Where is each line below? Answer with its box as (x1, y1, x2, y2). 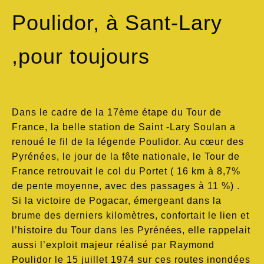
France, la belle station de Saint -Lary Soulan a (12, 121, 236, 132)
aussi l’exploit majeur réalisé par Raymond (12, 239, 214, 250)
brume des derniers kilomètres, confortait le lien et (12, 210, 249, 220)
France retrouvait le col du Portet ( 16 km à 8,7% (12, 166, 240, 176)
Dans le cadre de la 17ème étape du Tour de (12, 107, 222, 117)
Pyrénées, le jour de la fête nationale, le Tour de (12, 151, 240, 161)
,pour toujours (12, 44, 150, 68)
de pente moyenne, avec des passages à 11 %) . (12, 180, 240, 191)
